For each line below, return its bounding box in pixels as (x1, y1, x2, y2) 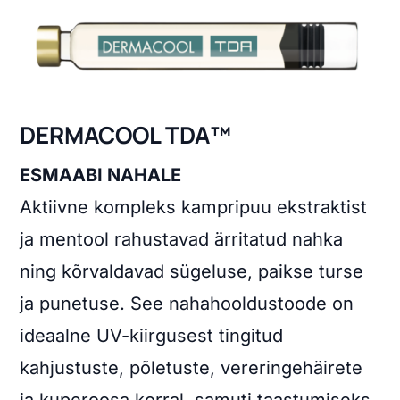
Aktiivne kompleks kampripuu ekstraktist (20, 196, 368, 218)
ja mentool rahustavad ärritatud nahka (20, 228, 344, 250)
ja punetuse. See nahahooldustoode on (20, 292, 354, 314)
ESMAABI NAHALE (20, 163, 182, 186)
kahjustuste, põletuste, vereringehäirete (20, 356, 363, 379)
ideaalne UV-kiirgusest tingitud (20, 324, 284, 346)
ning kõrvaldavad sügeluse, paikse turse (20, 260, 364, 282)
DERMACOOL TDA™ (20, 118, 232, 151)
